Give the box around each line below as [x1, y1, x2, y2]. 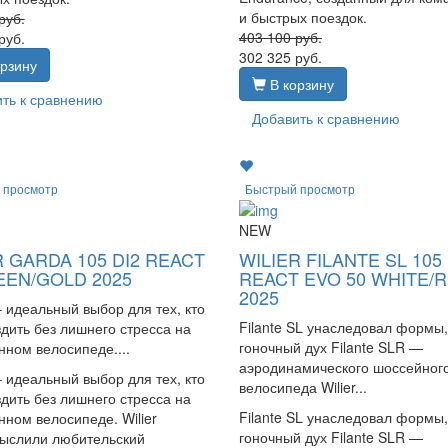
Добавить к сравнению [251, 108, 400, 129]
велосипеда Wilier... [238, 376, 367, 397]
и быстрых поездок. [238, 7, 367, 28]
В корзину [265, 74, 334, 95]
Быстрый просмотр [244, 179, 355, 197]
